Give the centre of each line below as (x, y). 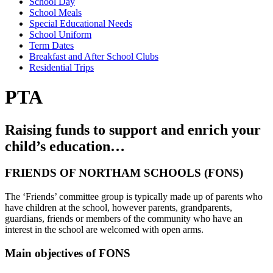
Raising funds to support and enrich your (133, 129)
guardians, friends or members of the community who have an (124, 219)
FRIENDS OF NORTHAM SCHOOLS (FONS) (124, 173)
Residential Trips (62, 67)
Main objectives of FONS (68, 253)
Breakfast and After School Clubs (94, 56)
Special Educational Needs (81, 23)
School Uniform (60, 34)
